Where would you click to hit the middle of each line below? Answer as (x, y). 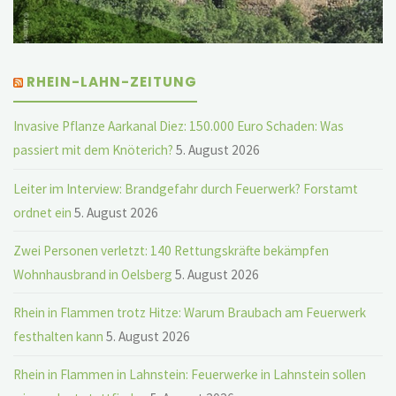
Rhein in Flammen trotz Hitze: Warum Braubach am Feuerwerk (190, 313)
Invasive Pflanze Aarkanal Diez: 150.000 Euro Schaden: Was (179, 126)
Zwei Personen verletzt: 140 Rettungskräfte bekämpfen (171, 250)
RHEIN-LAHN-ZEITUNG (112, 81)
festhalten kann (59, 337)
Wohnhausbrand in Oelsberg (93, 274)
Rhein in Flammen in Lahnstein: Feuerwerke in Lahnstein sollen (190, 375)
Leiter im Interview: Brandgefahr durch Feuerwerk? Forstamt (186, 188)
